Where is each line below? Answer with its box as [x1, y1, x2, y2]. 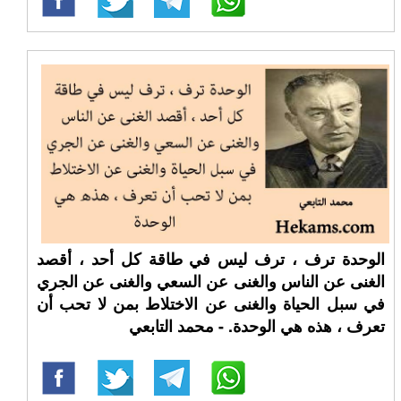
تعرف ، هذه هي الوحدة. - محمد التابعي [128, 314, 385, 337]
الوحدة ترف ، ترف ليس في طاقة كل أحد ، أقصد [37, 247, 385, 270]
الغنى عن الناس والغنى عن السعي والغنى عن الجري [37, 269, 385, 293]
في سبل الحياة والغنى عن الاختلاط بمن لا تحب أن [37, 292, 385, 315]
